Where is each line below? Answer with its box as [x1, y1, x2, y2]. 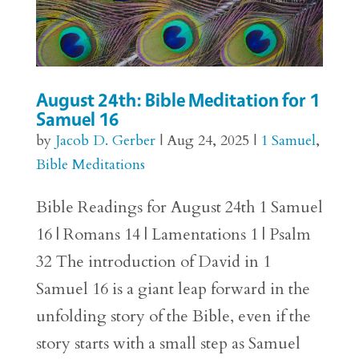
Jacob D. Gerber [54, 131, 155, 151]
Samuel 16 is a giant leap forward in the [35, 278, 310, 301]
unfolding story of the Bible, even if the [35, 305, 311, 328]
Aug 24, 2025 [166, 131, 249, 151]
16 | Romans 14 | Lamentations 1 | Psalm [35, 224, 311, 246]
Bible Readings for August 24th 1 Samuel [35, 196, 323, 219]
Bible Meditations [35, 155, 145, 175]
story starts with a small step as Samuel [35, 333, 301, 355]
